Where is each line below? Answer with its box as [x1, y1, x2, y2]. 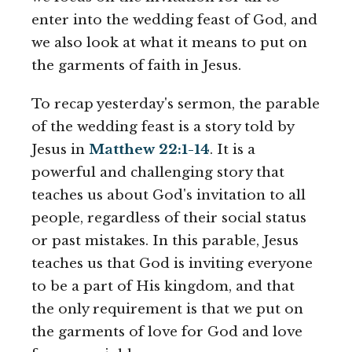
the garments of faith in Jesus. [31, 57, 241, 75]
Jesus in [31, 141, 89, 159]
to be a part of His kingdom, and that [31, 278, 295, 295]
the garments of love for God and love [31, 324, 302, 341]
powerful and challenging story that [31, 164, 284, 181]
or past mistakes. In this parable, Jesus [31, 233, 299, 250]
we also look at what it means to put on [31, 35, 307, 52]
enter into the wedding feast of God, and [31, 12, 317, 29]
